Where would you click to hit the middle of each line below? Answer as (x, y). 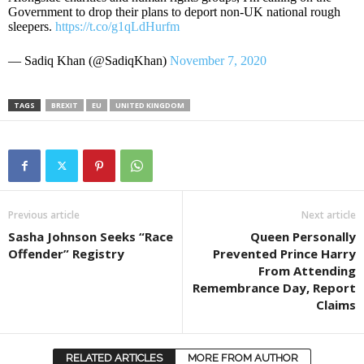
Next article (329, 215)
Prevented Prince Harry (284, 253)
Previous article (44, 215)
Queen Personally (303, 236)
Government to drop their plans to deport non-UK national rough (174, 12)
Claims (336, 305)
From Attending (307, 271)
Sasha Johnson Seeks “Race (91, 236)
